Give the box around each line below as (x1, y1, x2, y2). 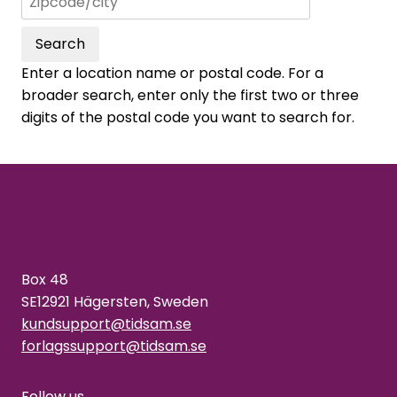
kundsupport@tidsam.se (21, 314, 191, 335)
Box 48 (21, 269, 68, 291)
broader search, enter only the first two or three (21, 85, 359, 106)
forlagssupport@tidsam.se (21, 336, 206, 357)
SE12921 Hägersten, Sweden (21, 292, 208, 313)
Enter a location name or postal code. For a (21, 63, 323, 84)
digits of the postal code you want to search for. (21, 107, 354, 128)
